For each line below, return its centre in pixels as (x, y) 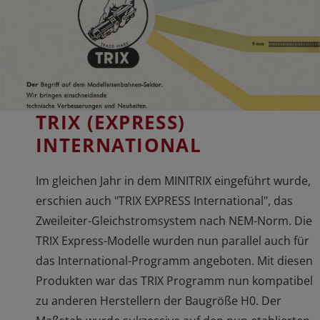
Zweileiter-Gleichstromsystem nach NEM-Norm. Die (174, 220)
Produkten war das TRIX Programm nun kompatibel (174, 280)
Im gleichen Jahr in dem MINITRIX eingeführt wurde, (173, 180)
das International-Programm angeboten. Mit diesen (174, 260)
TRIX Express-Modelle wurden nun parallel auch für (172, 240)
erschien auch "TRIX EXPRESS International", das (164, 200)
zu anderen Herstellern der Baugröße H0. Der (159, 300)
